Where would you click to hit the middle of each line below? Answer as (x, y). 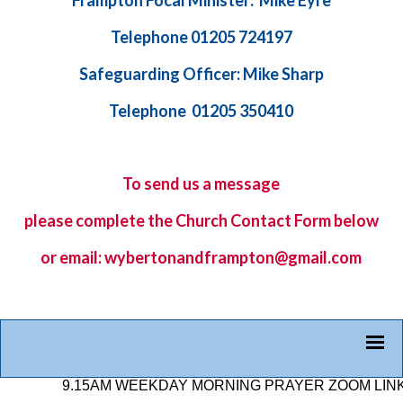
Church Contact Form (253, 221)
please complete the (98, 221)
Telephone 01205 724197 (201, 37)
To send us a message (201, 184)
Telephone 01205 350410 (201, 111)
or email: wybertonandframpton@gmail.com (201, 258)
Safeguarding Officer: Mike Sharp (201, 74)
